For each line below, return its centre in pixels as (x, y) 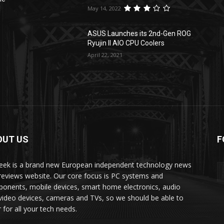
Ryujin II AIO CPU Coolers (126, 43)
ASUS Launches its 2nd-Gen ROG (139, 34)
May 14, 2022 (104, 8)
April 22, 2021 (105, 55)
